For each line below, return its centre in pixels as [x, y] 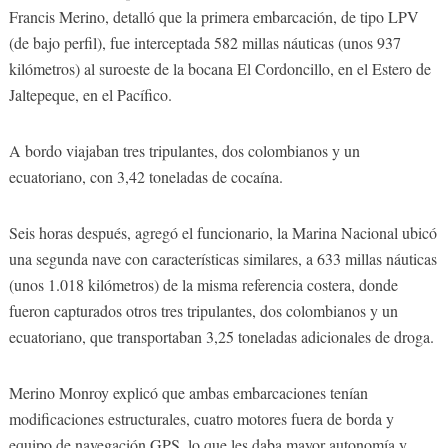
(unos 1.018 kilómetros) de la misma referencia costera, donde [203, 284]
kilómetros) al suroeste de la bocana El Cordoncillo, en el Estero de [219, 68]
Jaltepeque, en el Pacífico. [90, 94]
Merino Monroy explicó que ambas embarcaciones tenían [188, 392]
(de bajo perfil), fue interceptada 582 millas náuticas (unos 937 [204, 42]
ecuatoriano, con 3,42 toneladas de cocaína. [145, 176]
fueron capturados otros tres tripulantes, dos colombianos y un [203, 310]
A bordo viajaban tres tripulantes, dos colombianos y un [184, 150]
